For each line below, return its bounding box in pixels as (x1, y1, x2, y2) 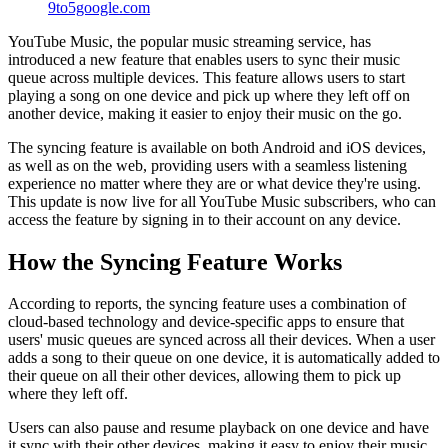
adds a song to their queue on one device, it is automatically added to (8, 349, 440, 367)
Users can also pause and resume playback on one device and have (8, 419, 429, 437)
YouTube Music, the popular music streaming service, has (8, 32, 371, 50)
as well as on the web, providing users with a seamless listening (8, 156, 407, 174)
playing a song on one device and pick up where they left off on (8, 86, 410, 104)
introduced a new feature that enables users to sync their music (8, 50, 400, 68)
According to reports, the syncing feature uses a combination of (8, 295, 406, 313)
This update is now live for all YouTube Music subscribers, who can (8, 192, 436, 210)
